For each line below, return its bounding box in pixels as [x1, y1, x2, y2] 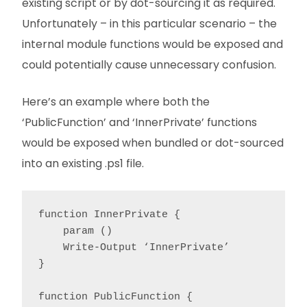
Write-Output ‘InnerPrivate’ [38, 242, 230, 254]
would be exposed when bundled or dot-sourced [22, 135, 284, 151]
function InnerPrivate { [38, 209, 180, 221]
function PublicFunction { [38, 291, 193, 304]
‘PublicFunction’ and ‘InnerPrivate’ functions [22, 114, 257, 131]
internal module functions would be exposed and [22, 36, 283, 53]
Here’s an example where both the [22, 94, 210, 110]
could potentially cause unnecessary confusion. [22, 57, 276, 73]
